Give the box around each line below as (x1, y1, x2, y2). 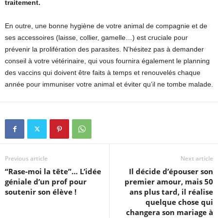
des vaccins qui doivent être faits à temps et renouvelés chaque (5, 69, 200, 77)
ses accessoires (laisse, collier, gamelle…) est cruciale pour (5, 34, 188, 42)
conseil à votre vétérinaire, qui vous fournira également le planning (5, 57, 210, 65)
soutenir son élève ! (5, 187, 76, 197)
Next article (181, 154, 213, 163)
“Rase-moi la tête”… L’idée (5, 166, 101, 177)
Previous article (5, 154, 48, 163)
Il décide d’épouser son (129, 166, 213, 177)
